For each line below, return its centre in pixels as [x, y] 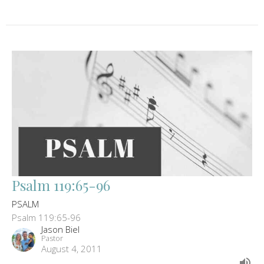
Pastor [52, 238]
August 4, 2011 [72, 248]
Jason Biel [60, 229]
